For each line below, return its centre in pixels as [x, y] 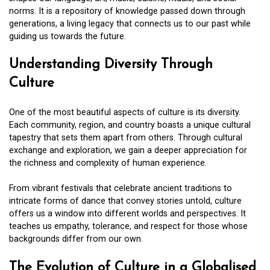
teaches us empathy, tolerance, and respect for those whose [128, 227]
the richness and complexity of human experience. [108, 163]
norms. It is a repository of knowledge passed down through [127, 11]
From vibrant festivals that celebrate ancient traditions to [121, 189]
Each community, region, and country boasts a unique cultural [130, 125]
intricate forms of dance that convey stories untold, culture [125, 201]
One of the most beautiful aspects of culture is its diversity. [125, 112]
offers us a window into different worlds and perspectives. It [127, 214]
